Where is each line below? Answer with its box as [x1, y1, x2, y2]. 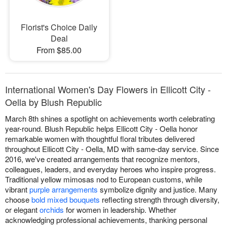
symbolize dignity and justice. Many [98, 183, 217, 195]
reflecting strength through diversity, [100, 194, 219, 205]
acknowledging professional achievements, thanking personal [5, 214, 207, 225]
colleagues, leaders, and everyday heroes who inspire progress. [5, 163, 216, 174]
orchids [40, 204, 64, 215]
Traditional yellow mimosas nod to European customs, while [5, 173, 202, 184]
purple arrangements [29, 183, 98, 195]
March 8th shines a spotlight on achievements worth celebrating [5, 112, 215, 124]
